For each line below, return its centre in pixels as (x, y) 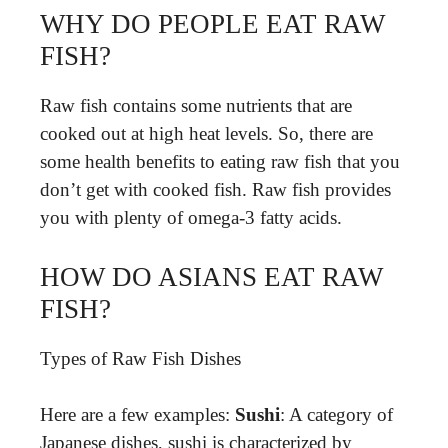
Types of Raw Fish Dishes (140, 358)
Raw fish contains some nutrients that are (196, 105)
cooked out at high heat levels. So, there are (206, 133)
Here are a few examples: (137, 414)
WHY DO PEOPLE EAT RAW (212, 24)
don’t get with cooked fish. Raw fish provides (215, 189)
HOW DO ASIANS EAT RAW (211, 276)
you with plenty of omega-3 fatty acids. (191, 217)
